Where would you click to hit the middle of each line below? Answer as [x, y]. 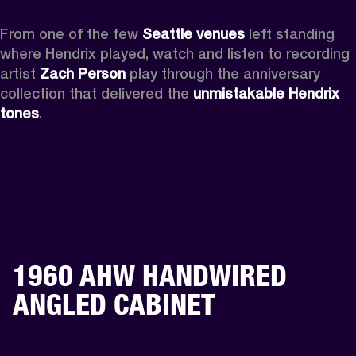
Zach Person [83, 73]
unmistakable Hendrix [266, 93]
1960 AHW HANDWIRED [150, 275]
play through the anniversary [223, 73]
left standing [290, 33]
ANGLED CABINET [114, 304]
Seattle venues [193, 33]
